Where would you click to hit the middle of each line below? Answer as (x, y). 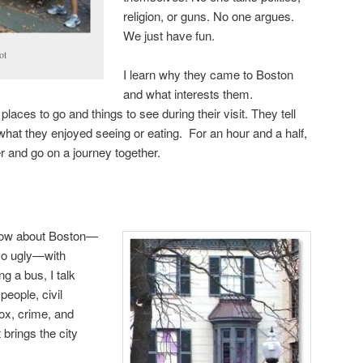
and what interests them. (188, 94)
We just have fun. (169, 35)
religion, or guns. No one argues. (209, 15)
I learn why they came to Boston (209, 75)
